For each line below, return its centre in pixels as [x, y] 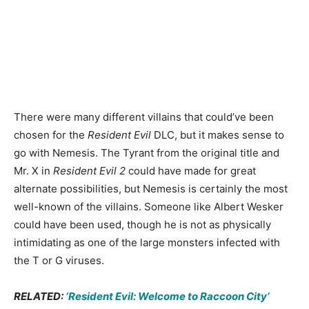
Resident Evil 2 [89, 171]
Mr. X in [33, 171]
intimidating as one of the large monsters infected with [147, 243]
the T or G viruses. [59, 261]
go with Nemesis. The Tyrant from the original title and [147, 153]
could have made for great [191, 171]
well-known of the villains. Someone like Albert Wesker [149, 207]
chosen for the [51, 135]
